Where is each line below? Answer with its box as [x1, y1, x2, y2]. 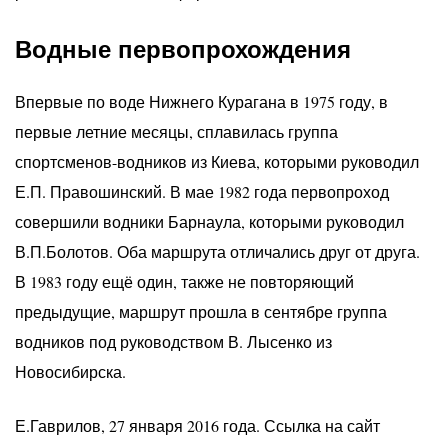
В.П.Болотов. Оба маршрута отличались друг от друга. [15, 240, 420, 262]
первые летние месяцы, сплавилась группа [15, 120, 338, 142]
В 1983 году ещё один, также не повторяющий [15, 270, 354, 292]
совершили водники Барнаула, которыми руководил [15, 210, 404, 232]
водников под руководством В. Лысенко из [15, 330, 332, 352]
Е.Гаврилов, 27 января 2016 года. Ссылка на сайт [15, 414, 380, 436]
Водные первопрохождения [15, 35, 351, 63]
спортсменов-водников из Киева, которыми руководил [15, 150, 419, 172]
